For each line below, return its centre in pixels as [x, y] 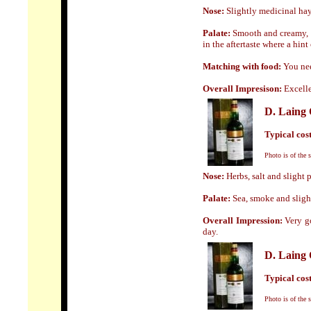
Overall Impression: [243, 220]
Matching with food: [242, 66]
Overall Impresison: [242, 89]
